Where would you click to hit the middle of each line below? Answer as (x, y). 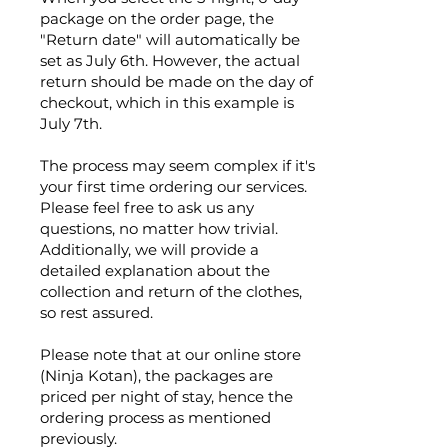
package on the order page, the (157, 18)
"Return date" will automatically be (170, 39)
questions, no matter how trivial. (159, 228)
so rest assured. (96, 312)
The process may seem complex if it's (177, 165)
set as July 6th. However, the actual (170, 60)
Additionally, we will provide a (149, 249)
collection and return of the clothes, (171, 291)
